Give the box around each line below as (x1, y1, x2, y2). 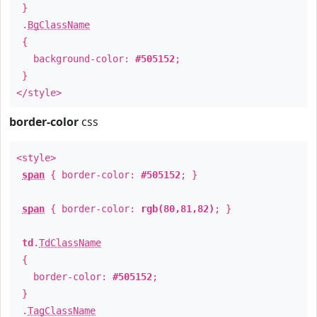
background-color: (16, 53, 135, 64)
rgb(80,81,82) (141, 203, 214, 214)
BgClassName (28, 19, 90, 30)
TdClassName (39, 237, 101, 248)
